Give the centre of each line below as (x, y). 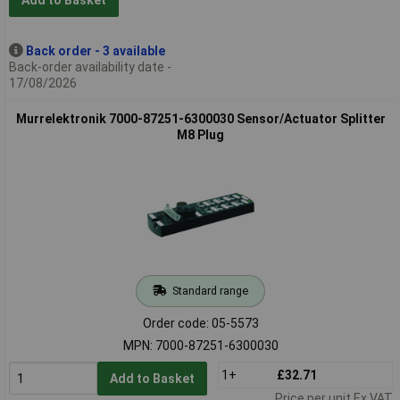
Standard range (210, 290)
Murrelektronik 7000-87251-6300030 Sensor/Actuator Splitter (200, 118)
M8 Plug (200, 134)
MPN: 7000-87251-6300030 (200, 345)
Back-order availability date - (90, 67)
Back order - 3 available (95, 50)
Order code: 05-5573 (200, 323)
